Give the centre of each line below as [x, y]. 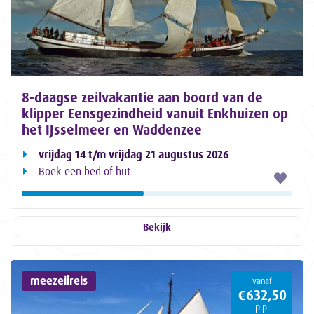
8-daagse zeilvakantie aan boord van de [142, 98]
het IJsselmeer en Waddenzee [112, 130]
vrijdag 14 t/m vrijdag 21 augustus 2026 [134, 155]
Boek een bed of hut [84, 172]
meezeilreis [59, 281]
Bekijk [157, 227]
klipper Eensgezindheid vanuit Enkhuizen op [155, 114]
